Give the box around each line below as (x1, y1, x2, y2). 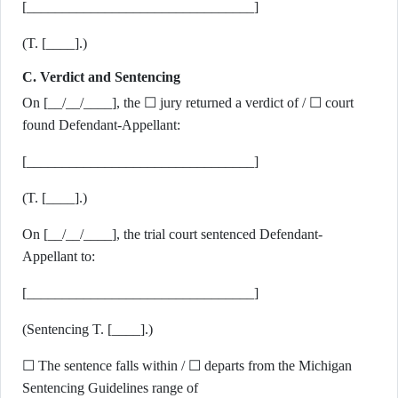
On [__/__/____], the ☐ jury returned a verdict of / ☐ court (22, 95, 354, 110)
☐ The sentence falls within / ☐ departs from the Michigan (22, 358, 352, 373)
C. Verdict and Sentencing (22, 69, 180, 84)
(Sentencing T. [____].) (22, 322, 153, 337)
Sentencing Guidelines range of (22, 380, 198, 395)
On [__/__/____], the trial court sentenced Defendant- (22, 227, 322, 242)
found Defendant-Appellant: (22, 117, 180, 132)
